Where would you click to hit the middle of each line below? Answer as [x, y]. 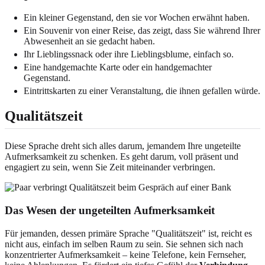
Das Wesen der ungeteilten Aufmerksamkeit [110, 210]
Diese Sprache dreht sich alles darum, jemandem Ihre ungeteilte [123, 146]
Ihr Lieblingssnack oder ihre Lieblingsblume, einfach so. [129, 54]
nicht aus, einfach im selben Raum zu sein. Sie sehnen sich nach [124, 244]
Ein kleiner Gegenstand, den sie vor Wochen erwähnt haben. [137, 18]
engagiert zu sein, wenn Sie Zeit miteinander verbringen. [110, 167]
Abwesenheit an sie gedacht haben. [89, 41]
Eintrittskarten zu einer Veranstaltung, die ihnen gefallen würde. [142, 91]
